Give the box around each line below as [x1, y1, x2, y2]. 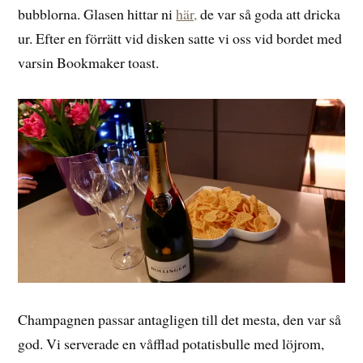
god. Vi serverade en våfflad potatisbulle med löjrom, [18, 333, 325, 353]
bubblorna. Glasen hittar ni [18, 3, 177, 23]
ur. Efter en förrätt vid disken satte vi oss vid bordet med [18, 28, 343, 48]
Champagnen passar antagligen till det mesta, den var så [18, 309, 342, 329]
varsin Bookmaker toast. [18, 52, 160, 72]
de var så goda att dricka [197, 3, 341, 23]
